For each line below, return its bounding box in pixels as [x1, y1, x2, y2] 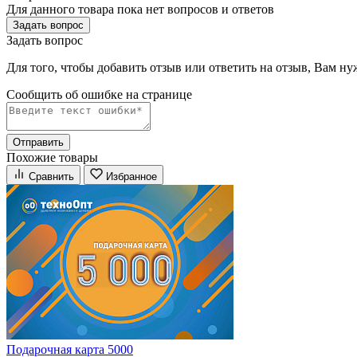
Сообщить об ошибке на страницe [6, 87, 192, 101]
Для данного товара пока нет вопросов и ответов [6, 2, 274, 16]
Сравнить [29, 170, 74, 182]
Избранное [106, 170, 157, 182]
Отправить [13, 135, 64, 148]
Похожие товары [6, 150, 98, 164]
